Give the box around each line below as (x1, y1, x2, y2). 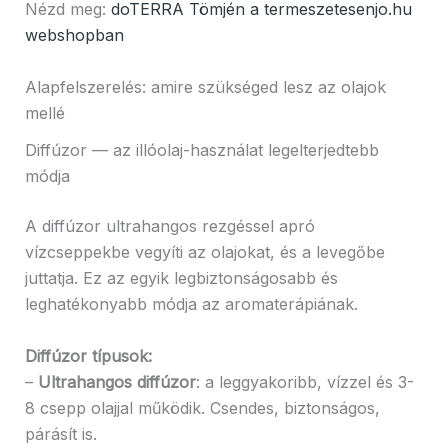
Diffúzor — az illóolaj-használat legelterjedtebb (24, 140, 379, 161)
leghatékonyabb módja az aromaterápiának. (24, 294, 358, 315)
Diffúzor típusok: (24, 345, 152, 366)
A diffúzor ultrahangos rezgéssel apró (24, 216, 315, 237)
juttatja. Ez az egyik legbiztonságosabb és (24, 268, 338, 289)
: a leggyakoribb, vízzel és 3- (195, 371, 414, 392)
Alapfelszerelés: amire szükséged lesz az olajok (24, 77, 386, 98)
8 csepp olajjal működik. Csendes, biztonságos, (24, 397, 380, 418)
